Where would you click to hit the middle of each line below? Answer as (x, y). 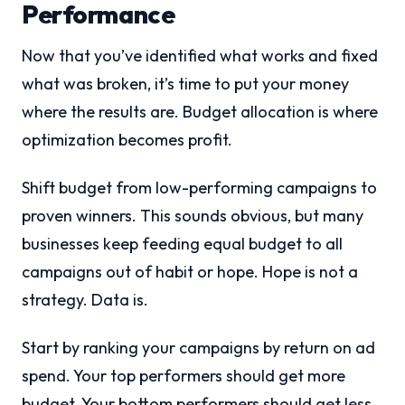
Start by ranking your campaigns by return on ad (198, 348)
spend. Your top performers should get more (184, 376)
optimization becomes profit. (127, 140)
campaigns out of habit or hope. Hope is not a (190, 272)
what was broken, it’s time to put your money (185, 84)
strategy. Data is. (85, 300)
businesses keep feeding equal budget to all (182, 244)
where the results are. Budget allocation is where (200, 112)
